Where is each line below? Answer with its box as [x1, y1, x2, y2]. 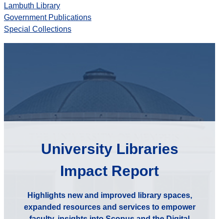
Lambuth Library [4, 1, 60, 10]
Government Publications [4, 13, 91, 22]
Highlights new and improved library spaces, [27, 191, 192, 200]
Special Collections [4, 25, 71, 34]
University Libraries [41, 141, 178, 157]
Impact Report [60, 163, 159, 179]
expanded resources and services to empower [23, 203, 196, 212]
